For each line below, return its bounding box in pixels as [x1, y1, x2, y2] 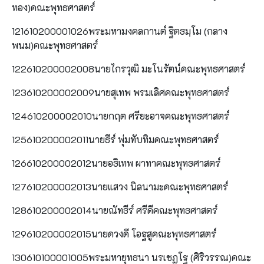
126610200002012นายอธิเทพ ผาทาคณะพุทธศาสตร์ [12, 156, 220, 169]
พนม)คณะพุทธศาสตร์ [12, 38, 98, 51]
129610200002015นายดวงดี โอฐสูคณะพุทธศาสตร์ [12, 227, 216, 240]
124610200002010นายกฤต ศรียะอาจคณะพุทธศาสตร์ [12, 109, 229, 122]
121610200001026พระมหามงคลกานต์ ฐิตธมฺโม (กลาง [12, 24, 227, 37]
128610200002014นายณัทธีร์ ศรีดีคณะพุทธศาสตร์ [12, 203, 217, 216]
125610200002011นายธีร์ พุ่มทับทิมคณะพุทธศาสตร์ [12, 133, 219, 146]
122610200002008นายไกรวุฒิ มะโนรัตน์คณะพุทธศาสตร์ [12, 62, 245, 75]
